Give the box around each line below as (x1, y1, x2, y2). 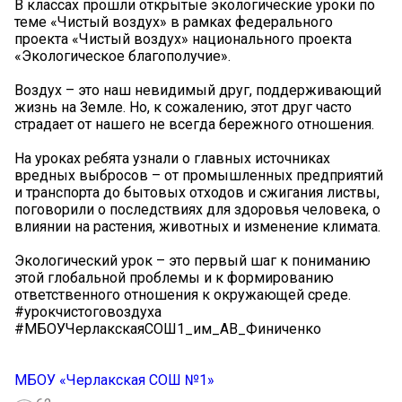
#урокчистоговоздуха (14, 303, 162, 321)
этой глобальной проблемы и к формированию (14, 269, 334, 287)
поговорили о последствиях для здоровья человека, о (14, 201, 380, 219)
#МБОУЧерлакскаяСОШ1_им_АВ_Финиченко (14, 320, 321, 338)
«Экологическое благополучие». (14, 48, 231, 66)
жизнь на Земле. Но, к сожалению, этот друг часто (14, 99, 352, 117)
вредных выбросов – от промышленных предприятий (14, 167, 383, 185)
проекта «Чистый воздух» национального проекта (14, 31, 352, 48)
